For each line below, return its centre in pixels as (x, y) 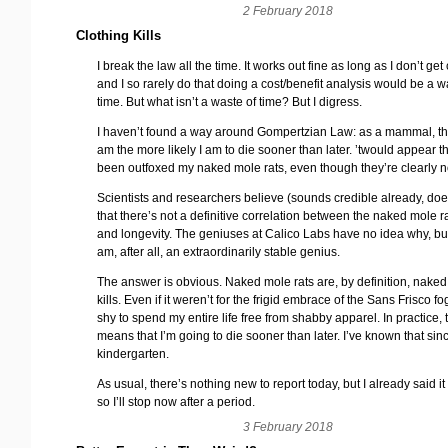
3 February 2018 (288, 426)
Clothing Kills (118, 36)
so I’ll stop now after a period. (176, 401)
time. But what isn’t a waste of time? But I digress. (230, 101)
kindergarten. (133, 353)
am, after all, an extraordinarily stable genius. (219, 251)
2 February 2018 (288, 10)
